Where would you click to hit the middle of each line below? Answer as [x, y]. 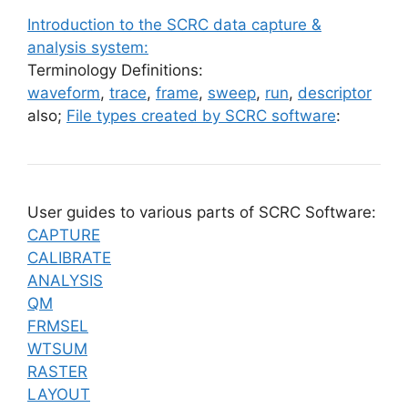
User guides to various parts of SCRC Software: [202, 212]
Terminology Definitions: [115, 70]
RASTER [57, 371]
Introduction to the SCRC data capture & [174, 24]
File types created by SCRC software [201, 115]
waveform [64, 92]
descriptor [335, 92]
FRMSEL [58, 326]
